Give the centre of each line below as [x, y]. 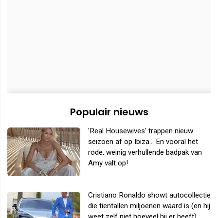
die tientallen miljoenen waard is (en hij [149, 206]
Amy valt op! [108, 163]
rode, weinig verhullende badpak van [145, 152]
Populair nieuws [109, 112]
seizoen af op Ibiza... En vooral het [143, 141]
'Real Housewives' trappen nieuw [141, 131]
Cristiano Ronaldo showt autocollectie [149, 195]
